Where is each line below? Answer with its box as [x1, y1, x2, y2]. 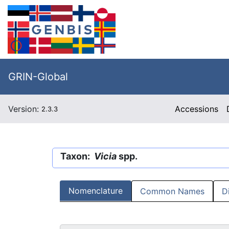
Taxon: [60, 151, 94, 162]
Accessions [175, 104, 219, 114]
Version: [8, 104, 41, 114]
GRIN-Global [8, 71, 68, 83]
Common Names [140, 186, 204, 197]
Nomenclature [68, 186, 123, 196]
